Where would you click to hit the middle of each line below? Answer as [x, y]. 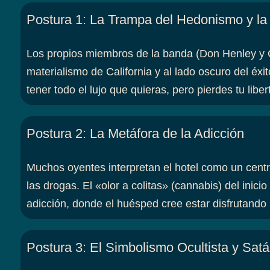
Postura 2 [54, 133]
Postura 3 [54, 247]
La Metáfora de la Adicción [167, 133]
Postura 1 [54, 20]
